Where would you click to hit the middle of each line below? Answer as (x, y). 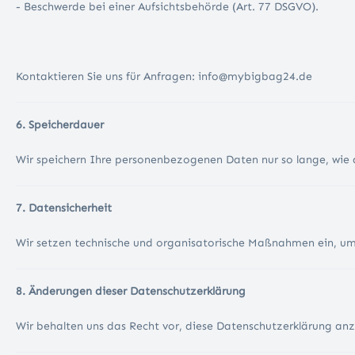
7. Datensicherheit (65, 208)
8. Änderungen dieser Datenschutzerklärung (131, 292)
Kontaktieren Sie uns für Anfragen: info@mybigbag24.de (164, 77)
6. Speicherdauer (60, 125)
